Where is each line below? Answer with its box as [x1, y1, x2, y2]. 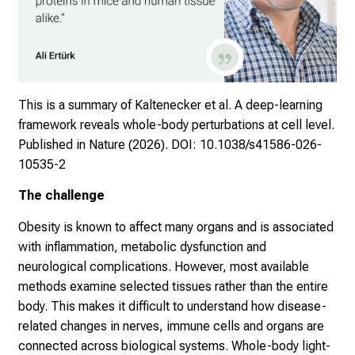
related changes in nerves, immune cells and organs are [18, 318, 324, 334]
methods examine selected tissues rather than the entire [18, 278, 328, 294]
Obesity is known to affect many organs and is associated [18, 219, 334, 235]
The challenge [18, 188, 105, 204]
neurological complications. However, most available [18, 258, 309, 274]
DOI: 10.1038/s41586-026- [171, 136, 322, 152]
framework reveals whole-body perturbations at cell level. [18, 116, 334, 132]
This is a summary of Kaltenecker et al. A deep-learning [18, 97, 323, 113]
